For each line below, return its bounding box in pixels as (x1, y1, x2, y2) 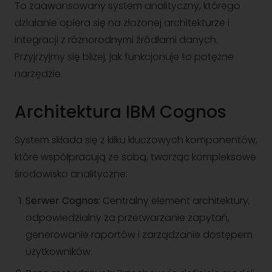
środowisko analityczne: (15, 167, 127, 181)
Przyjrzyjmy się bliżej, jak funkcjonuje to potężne (15, 50, 234, 64)
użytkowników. (25, 245, 92, 259)
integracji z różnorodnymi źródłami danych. (15, 33, 218, 47)
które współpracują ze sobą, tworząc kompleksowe (15, 150, 256, 164)
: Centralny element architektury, (98, 194, 250, 208)
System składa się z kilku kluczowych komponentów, (15, 133, 257, 147)
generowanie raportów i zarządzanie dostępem (25, 228, 253, 242)
